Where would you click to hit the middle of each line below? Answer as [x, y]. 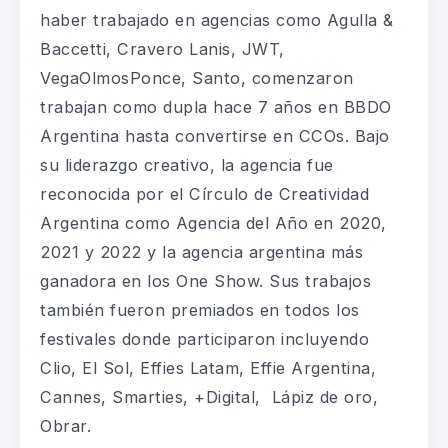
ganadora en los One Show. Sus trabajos [205, 280]
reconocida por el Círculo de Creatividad [204, 193]
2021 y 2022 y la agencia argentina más [201, 251]
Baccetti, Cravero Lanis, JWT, [162, 48]
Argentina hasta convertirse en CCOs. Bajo [215, 135]
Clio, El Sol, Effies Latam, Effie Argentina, [208, 367]
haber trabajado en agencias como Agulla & [217, 19]
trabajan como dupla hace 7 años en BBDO [216, 106]
